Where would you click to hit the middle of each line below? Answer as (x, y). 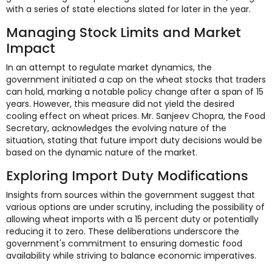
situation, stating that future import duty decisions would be (134, 140)
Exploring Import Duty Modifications (127, 175)
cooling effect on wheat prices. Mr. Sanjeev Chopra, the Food (136, 116)
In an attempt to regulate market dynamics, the (109, 67)
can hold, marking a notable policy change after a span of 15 (135, 91)
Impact (31, 48)
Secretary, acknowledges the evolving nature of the (116, 128)
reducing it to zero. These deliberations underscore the (123, 231)
